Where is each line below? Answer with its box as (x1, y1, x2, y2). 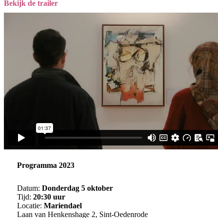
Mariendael (43, 201, 82, 210)
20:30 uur (33, 193, 65, 201)
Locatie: (17, 201, 44, 210)
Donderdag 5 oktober (39, 184, 113, 193)
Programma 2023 (17, 161, 74, 169)
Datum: (17, 184, 40, 193)
